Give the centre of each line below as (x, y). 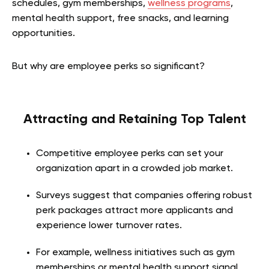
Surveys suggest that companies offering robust (144, 196)
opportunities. (44, 34)
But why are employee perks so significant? (108, 67)
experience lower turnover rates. (109, 226)
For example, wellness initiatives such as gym (135, 253)
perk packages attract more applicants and (134, 211)
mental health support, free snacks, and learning (120, 19)
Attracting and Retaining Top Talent (134, 119)
